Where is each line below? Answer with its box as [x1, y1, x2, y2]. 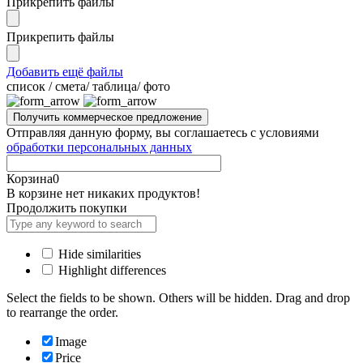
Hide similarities [55, 246, 141, 261]
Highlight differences [55, 263, 166, 277]
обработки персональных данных [6, 139, 192, 154]
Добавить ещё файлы [6, 64, 123, 79]
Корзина [6, 171, 53, 186]
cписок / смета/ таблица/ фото [6, 79, 170, 93]
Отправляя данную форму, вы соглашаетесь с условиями [6, 125, 319, 139]
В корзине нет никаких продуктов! [6, 186, 200, 200]
